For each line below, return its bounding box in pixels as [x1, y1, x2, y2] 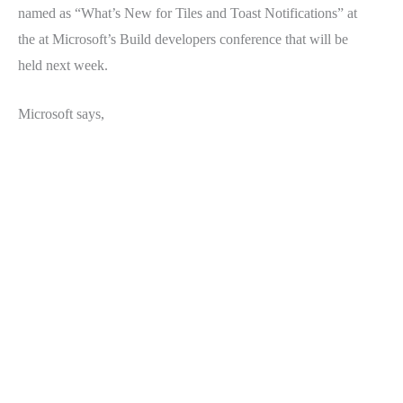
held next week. [18, 57, 108, 73]
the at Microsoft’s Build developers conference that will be [18, 31, 348, 47]
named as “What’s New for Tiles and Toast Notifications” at [18, 4, 357, 21]
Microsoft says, [18, 106, 104, 122]
